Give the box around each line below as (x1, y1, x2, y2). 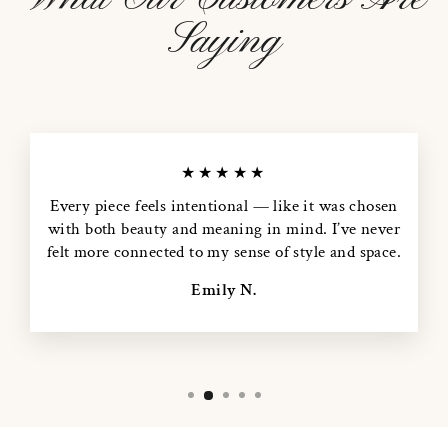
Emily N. (191, 278, 257, 301)
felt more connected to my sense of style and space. (46, 240, 402, 263)
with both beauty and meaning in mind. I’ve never (48, 217, 400, 240)
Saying (167, 13, 281, 69)
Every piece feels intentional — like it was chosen (50, 194, 398, 217)
